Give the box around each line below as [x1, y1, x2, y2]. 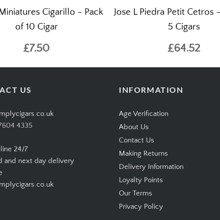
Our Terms [119, 189, 152, 198]
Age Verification [119, 110, 168, 118]
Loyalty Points [119, 176, 163, 185]
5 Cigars [167, 22, 200, 32]
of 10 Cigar [15, 22, 58, 32]
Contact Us [119, 136, 154, 145]
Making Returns [119, 149, 168, 158]
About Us [119, 123, 149, 132]
